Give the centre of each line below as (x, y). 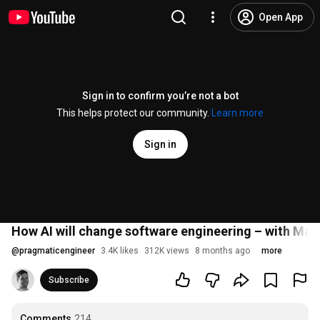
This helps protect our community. (134, 113)
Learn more (237, 113)
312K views (167, 251)
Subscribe (69, 280)
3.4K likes (120, 251)
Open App (281, 17)
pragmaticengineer (57, 251)
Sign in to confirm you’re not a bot (160, 96)
